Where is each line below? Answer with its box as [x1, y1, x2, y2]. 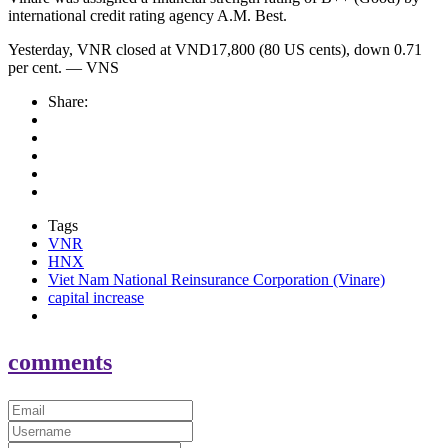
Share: [48, 93, 88, 111]
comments [8, 349, 112, 376]
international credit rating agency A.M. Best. [8, 7, 287, 25]
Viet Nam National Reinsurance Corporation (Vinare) [48, 271, 385, 289]
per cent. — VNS [8, 59, 119, 77]
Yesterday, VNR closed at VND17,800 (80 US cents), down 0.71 [8, 41, 422, 59]
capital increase [48, 289, 144, 307]
